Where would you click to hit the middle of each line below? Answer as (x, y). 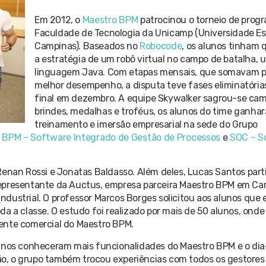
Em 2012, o (58, 20)
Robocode (161, 46)
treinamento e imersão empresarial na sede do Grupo (146, 124)
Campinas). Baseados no (87, 46)
